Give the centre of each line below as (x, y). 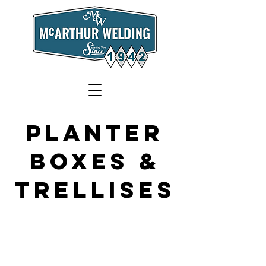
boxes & (95, 161)
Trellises (95, 189)
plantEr (95, 132)
